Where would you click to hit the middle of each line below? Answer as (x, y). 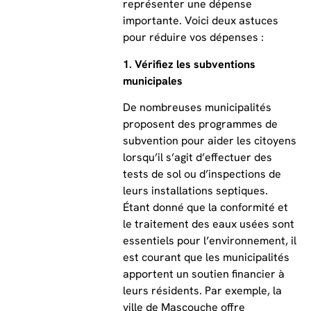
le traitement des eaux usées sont (208, 224)
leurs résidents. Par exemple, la (202, 291)
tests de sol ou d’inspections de (202, 174)
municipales (152, 81)
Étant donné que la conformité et (205, 208)
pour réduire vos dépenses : (193, 37)
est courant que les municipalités (206, 258)
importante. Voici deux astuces (200, 21)
